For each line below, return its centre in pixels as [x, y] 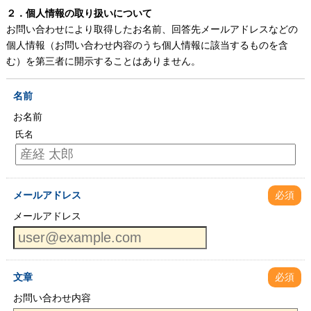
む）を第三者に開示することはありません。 [103, 61]
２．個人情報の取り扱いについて [79, 13]
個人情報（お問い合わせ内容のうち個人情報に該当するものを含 [147, 45]
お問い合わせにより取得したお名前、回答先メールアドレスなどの [152, 29]
